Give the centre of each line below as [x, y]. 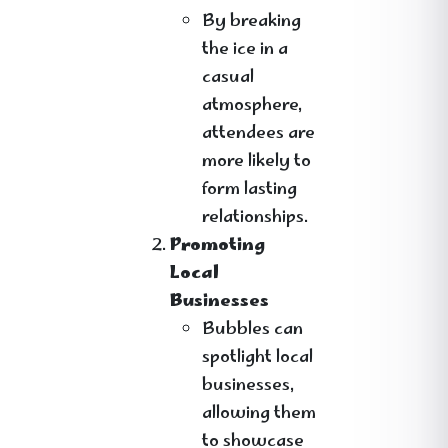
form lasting [249, 190]
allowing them [259, 414]
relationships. [255, 218]
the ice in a [245, 50]
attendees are [258, 134]
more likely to [256, 162]
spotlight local [257, 358]
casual [228, 78]
